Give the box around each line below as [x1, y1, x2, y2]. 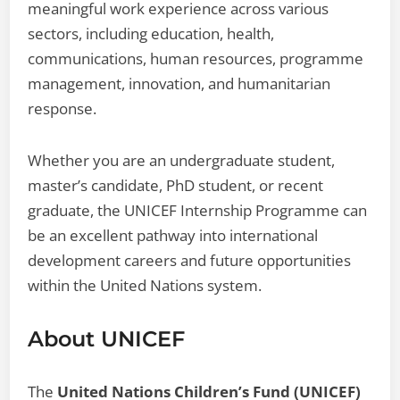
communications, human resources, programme [28, 47, 364, 69]
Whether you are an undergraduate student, [28, 149, 336, 171]
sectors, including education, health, [28, 22, 275, 44]
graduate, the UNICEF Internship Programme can [28, 199, 368, 221]
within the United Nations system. [28, 274, 262, 296]
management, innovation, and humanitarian [28, 72, 331, 94]
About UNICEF [28, 325, 186, 352]
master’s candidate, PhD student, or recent [28, 174, 324, 196]
